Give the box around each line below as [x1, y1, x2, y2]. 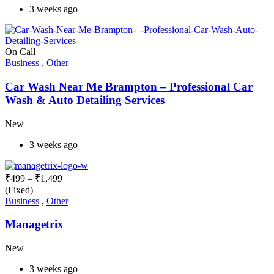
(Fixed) [5, 184, 33, 195]
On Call [5, 46, 35, 57]
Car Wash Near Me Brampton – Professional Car [5, 80, 253, 93]
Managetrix [5, 218, 64, 231]
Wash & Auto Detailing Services [5, 93, 165, 106]
